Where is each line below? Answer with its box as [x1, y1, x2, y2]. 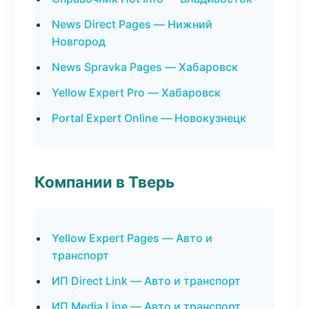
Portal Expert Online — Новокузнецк [52, 111, 246, 125]
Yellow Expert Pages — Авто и [52, 231, 212, 245]
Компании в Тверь [34, 172, 175, 191]
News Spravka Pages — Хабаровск [52, 60, 238, 74]
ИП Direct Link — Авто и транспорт [52, 274, 241, 288]
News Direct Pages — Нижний [52, 17, 212, 31]
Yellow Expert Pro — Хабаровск [52, 86, 221, 99]
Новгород [52, 34, 106, 48]
